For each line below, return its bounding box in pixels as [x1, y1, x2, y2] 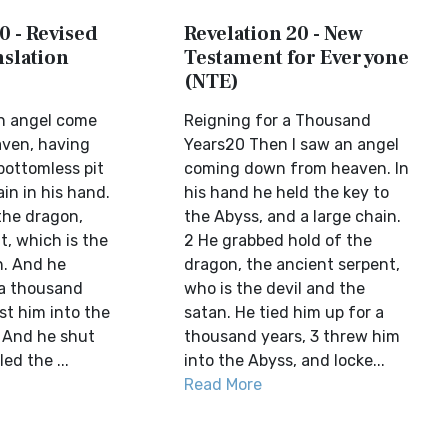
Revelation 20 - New [184, 21, 364, 47]
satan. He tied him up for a [184, 303, 385, 322]
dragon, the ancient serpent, [184, 255, 401, 274]
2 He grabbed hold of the [184, 231, 373, 250]
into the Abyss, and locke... [184, 351, 386, 370]
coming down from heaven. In [184, 159, 410, 178]
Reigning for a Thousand [184, 111, 372, 130]
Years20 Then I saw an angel [184, 135, 400, 154]
